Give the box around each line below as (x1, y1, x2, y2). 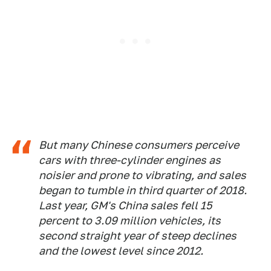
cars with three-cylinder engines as (39, 154, 221, 167)
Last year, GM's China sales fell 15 (39, 199, 212, 212)
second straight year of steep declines (39, 229, 237, 243)
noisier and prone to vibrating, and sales (39, 169, 246, 182)
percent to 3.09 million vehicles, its (39, 214, 221, 227)
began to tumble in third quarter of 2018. (39, 184, 247, 197)
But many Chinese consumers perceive (39, 139, 239, 152)
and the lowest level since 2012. (39, 244, 203, 258)
